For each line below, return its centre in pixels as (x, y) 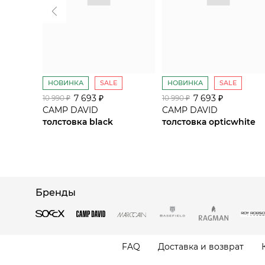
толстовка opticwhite (209, 122)
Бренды (56, 193)
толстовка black (78, 122)
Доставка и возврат (201, 247)
